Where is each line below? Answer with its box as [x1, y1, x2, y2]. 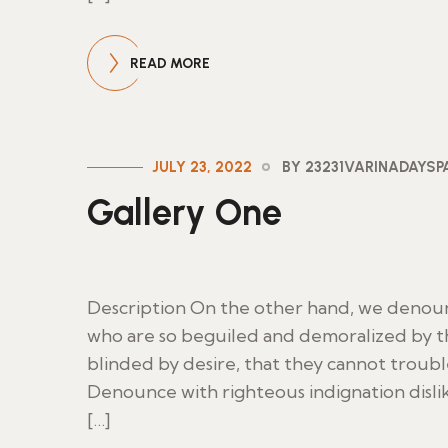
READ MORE [130, 55, 210, 72]
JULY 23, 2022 [152, 158, 252, 176]
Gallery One [87, 191, 282, 234]
